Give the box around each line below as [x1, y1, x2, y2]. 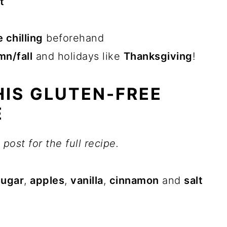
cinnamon [109, 174, 159, 186]
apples [30, 174, 64, 186]
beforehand [43, 32, 104, 44]
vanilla [70, 174, 103, 186]
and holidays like [32, 50, 124, 62]
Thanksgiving [123, 50, 193, 62]
